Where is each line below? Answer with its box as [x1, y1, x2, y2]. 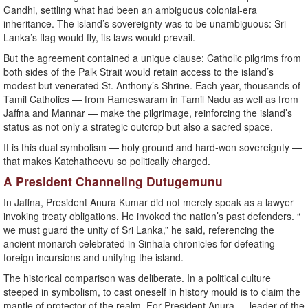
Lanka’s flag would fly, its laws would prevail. [3, 30, 195, 45]
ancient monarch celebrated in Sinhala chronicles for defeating [3, 236, 275, 251]
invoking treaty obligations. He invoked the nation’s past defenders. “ [3, 209, 300, 223]
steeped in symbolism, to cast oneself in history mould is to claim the [3, 285, 300, 299]
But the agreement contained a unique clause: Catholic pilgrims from [3, 51, 301, 65]
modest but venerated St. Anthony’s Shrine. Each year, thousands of [3, 78, 300, 93]
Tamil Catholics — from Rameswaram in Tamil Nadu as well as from [3, 92, 298, 107]
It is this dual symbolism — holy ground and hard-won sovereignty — [3, 140, 302, 155]
